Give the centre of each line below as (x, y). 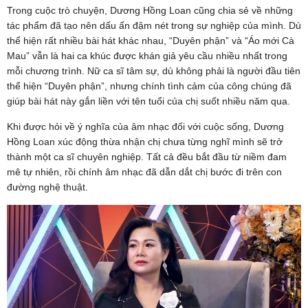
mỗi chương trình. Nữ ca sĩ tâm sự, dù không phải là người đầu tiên (154, 70)
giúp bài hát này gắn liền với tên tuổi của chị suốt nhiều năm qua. (148, 101)
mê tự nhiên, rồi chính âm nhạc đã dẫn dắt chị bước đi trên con (144, 172)
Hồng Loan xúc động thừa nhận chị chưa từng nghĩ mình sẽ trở (145, 141)
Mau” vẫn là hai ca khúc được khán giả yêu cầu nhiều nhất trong (147, 55)
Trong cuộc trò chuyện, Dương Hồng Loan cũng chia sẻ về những (150, 10)
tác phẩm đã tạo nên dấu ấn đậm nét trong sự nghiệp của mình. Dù (154, 25)
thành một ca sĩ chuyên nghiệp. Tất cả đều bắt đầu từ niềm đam (147, 156)
